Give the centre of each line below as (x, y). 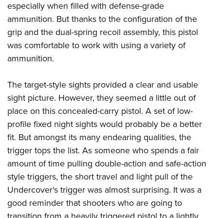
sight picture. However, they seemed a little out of (101, 98)
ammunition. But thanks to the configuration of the (102, 19)
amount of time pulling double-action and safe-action (107, 164)
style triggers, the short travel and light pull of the (100, 177)
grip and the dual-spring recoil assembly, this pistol (103, 32)
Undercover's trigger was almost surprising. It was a (104, 190)
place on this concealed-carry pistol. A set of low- (100, 111)
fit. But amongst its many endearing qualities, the (99, 137)
